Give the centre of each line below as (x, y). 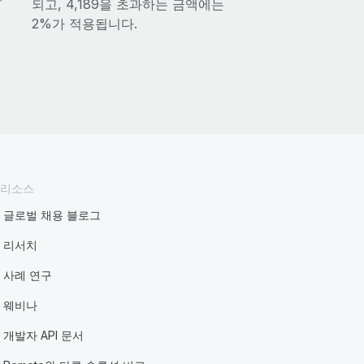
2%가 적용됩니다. (84, 24)
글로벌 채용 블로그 (52, 215)
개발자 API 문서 (44, 335)
